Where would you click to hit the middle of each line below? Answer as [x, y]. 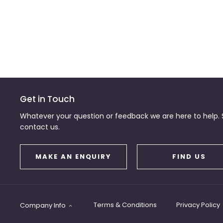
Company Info [43, 205]
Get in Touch [47, 99]
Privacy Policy [198, 205]
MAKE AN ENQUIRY [74, 157]
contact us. [40, 127]
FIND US [189, 157]
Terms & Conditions [125, 205]
